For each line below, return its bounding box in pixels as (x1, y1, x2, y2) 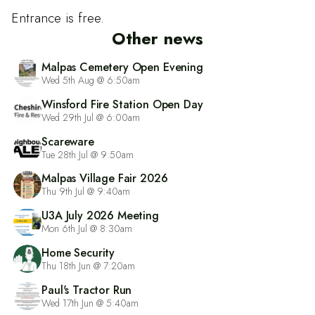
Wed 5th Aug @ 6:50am (41, 73, 141, 88)
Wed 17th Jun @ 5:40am (41, 295, 139, 310)
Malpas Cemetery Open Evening (41, 59, 203, 76)
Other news (111, 26, 204, 51)
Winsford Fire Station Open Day (41, 96, 203, 112)
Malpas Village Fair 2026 (41, 170, 168, 187)
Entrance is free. (11, 8, 104, 28)
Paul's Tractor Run (41, 281, 132, 298)
